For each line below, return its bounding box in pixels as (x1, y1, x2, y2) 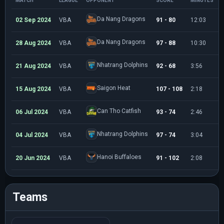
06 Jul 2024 (15, 108, 48, 115)
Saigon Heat (97, 84, 130, 91)
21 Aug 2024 (15, 62, 51, 69)
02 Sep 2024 (15, 16, 51, 23)
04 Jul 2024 (15, 131, 48, 138)
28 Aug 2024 (15, 39, 51, 46)
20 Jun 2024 (15, 154, 50, 161)
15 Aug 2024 (15, 85, 51, 92)
